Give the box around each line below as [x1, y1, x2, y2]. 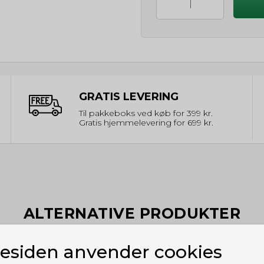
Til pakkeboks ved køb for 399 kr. [79, 108, 213, 119]
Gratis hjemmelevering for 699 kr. [79, 117, 213, 128]
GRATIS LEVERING [79, 90, 179, 104]
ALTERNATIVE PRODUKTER [23, 204, 241, 223]
